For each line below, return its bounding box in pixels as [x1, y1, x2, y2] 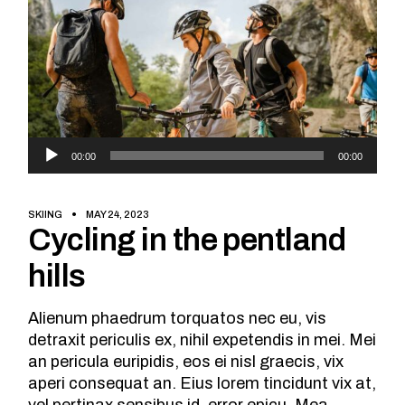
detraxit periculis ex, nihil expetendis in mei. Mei [28, 331, 377, 350]
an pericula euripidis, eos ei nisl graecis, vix [28, 353, 344, 372]
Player [27, 160, 76, 179]
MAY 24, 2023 [86, 209, 150, 221]
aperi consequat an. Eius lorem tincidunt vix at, [28, 374, 377, 393]
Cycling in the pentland [28, 222, 346, 258]
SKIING [28, 209, 63, 221]
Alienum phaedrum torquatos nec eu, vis [28, 309, 327, 328]
